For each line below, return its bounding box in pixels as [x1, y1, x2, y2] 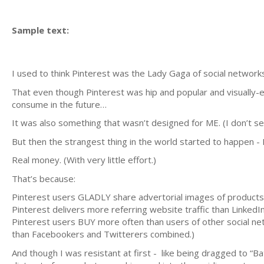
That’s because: [12, 172, 75, 184]
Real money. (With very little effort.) [12, 154, 156, 166]
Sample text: [12, 24, 69, 36]
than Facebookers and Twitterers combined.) [12, 228, 194, 240]
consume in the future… [12, 98, 107, 110]
